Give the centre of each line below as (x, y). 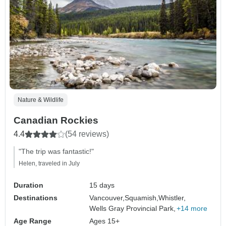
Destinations (36, 198)
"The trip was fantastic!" (56, 152)
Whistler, (172, 198)
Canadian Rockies (56, 121)
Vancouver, (107, 198)
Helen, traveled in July (49, 164)
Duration (29, 185)
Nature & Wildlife (41, 100)
